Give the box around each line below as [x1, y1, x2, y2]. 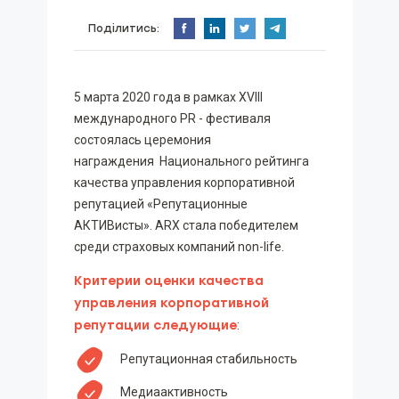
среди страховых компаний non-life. [73, 240, 284, 254]
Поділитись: [87, 21, 159, 35]
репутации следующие [73, 318, 237, 333]
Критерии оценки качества [73, 273, 264, 289]
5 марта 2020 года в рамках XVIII [73, 90, 263, 104]
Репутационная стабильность [114, 352, 297, 366]
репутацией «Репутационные [73, 197, 248, 211]
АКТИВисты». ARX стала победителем [73, 218, 298, 232]
